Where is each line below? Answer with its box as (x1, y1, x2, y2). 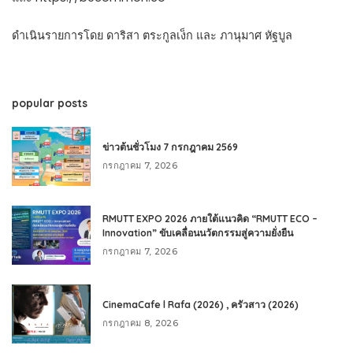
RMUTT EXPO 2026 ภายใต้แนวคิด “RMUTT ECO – (102, 212, 318, 225)
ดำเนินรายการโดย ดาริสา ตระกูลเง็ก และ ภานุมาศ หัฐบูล (12, 27, 292, 43)
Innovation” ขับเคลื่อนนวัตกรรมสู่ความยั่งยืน (102, 226, 293, 239)
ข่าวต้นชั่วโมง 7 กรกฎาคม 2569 (102, 140, 238, 153)
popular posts (12, 95, 87, 110)
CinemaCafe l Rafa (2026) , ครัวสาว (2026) (102, 298, 299, 310)
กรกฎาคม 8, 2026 (102, 317, 179, 329)
